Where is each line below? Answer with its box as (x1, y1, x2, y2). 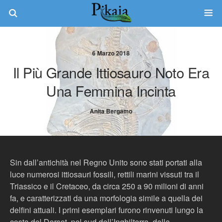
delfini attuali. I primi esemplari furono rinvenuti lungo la (10, 204, 203, 216)
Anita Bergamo (90, 107, 132, 115)
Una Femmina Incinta (46, 80, 176, 101)
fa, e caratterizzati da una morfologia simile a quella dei (10, 192, 203, 204)
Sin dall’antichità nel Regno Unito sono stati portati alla (10, 157, 202, 168)
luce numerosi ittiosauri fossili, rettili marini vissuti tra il (10, 168, 199, 180)
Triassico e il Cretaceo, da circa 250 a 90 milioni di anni (10, 180, 204, 192)
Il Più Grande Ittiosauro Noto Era (13, 62, 209, 82)
